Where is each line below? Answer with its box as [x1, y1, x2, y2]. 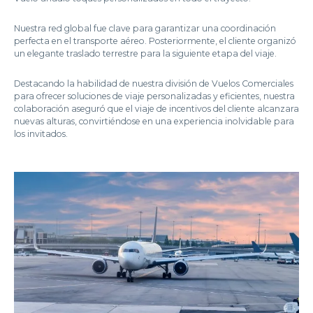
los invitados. [14, 128, 68, 139]
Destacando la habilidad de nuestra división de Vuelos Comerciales [14, 78, 293, 89]
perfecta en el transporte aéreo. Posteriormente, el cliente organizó [14, 35, 296, 46]
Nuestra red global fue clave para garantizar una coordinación [14, 22, 276, 34]
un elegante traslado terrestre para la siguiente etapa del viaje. [14, 48, 277, 59]
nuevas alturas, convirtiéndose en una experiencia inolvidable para [14, 115, 294, 126]
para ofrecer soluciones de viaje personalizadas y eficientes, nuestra [14, 90, 295, 101]
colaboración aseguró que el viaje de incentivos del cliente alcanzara [14, 103, 299, 114]
